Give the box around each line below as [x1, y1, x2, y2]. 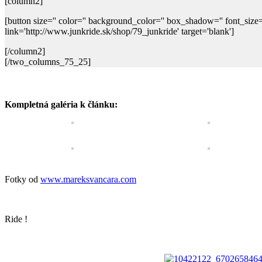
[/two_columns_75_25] [5, 57, 91, 67]
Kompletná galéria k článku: [5, 99, 118, 110]
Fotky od [5, 174, 40, 184]
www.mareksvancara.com [40, 174, 136, 184]
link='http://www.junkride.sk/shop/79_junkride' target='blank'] [5, 26, 234, 36]
